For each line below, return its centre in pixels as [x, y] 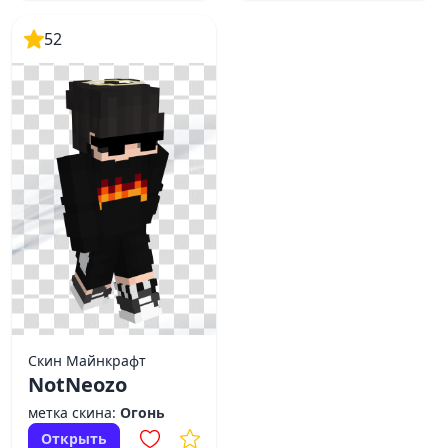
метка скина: [74, 412]
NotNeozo [77, 384]
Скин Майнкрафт [87, 360]
